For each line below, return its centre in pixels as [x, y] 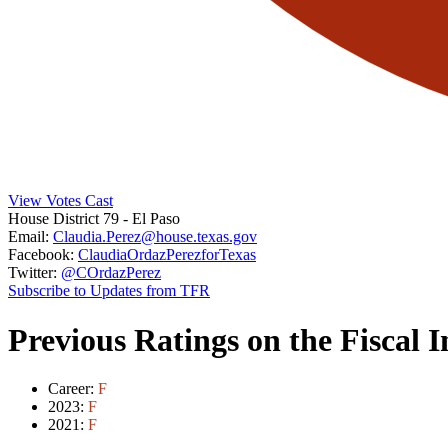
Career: [73, 388]
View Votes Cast [60, 201]
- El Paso [151, 219]
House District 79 [65, 219]
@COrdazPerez [111, 273]
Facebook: [41, 255]
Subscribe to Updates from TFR [109, 291]
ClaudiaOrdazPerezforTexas [167, 255]
